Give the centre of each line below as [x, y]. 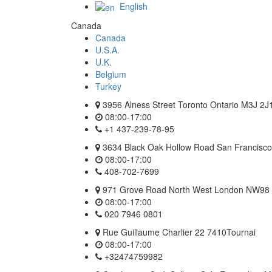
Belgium [111, 74]
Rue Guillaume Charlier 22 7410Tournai [179, 232]
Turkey [108, 87]
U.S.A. [107, 50]
